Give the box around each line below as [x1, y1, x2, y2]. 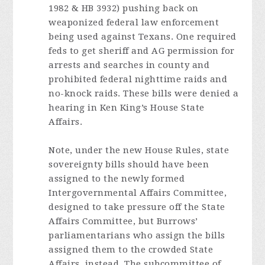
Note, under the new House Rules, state [49, 145, 230, 156]
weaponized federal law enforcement [49, 17, 219, 28]
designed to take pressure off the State [49, 202, 225, 212]
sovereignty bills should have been [49, 159, 209, 170]
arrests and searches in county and [49, 60, 210, 70]
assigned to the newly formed [49, 173, 185, 184]
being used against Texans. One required [49, 31, 237, 42]
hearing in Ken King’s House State [49, 102, 205, 113]
